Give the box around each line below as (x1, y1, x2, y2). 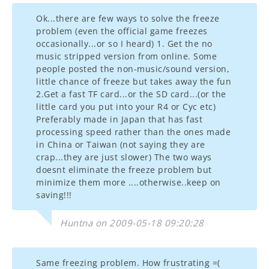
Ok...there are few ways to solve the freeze (36, 13, 220, 24)
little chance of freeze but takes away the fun (36, 76, 231, 87)
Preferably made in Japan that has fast (36, 113, 202, 125)
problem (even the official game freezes (36, 25, 208, 37)
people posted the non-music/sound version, (36, 63, 229, 74)
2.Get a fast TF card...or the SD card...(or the (36, 88, 226, 100)
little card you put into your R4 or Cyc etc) (36, 101, 216, 112)
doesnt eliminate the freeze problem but (36, 164, 212, 175)
